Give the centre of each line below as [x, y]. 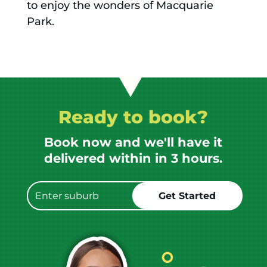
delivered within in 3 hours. [133, 159]
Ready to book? [133, 117]
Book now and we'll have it [133, 142]
